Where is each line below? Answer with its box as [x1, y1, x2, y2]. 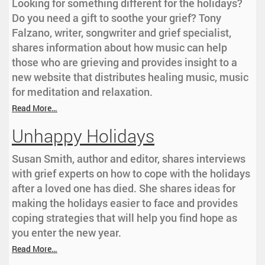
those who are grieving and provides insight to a [12, 55, 237, 70]
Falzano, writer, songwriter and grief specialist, [12, 25, 231, 40]
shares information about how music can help [12, 40, 227, 55]
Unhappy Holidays [12, 124, 154, 148]
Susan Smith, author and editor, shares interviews [12, 151, 245, 166]
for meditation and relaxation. [12, 85, 153, 99]
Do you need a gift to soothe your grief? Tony [12, 11, 221, 25]
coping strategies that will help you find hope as [12, 211, 237, 225]
